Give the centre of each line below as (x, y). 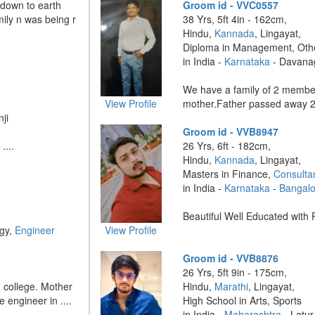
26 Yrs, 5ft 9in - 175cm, (235, 272)
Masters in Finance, (229, 174)
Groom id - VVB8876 (231, 258)
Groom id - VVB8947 (231, 131)
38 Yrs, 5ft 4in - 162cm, (235, 19)
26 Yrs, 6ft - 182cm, (227, 146)
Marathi (232, 286)
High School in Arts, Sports (243, 300)
